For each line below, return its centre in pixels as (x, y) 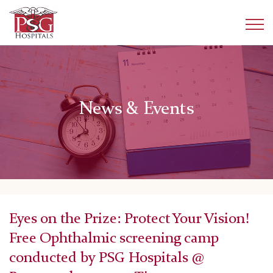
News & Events (136, 109)
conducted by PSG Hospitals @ (107, 259)
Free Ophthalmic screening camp (114, 239)
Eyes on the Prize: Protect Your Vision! (129, 220)
